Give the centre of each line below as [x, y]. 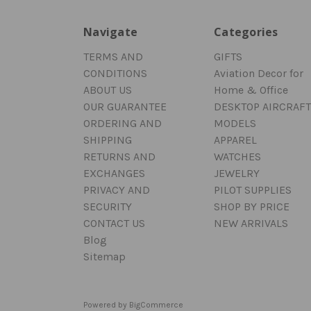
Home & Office [251, 90]
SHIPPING [108, 140]
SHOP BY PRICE [252, 206]
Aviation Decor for [259, 73]
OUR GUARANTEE [125, 106]
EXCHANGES [114, 173]
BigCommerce [156, 304]
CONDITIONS [115, 73]
